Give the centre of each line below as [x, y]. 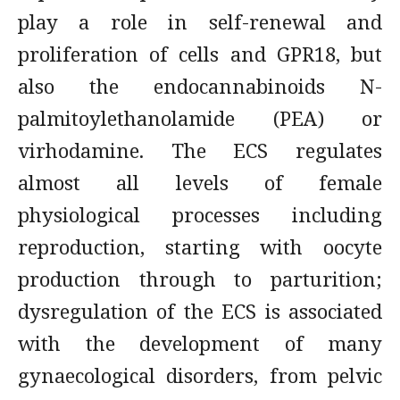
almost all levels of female [200, 182]
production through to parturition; [200, 279]
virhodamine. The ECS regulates [200, 150]
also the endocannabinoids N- [200, 86]
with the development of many [200, 343]
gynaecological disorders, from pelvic [200, 375]
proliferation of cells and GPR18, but [200, 54]
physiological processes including [200, 214]
